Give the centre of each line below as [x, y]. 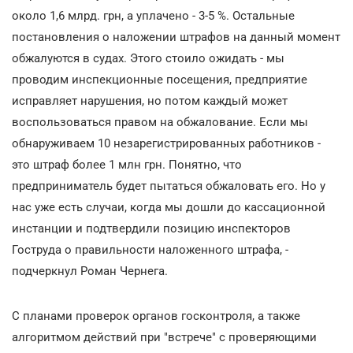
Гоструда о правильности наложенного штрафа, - [150, 249]
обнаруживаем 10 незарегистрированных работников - [166, 143]
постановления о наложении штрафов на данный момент [176, 37]
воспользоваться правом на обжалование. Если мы [160, 122]
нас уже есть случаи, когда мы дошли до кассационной [169, 207]
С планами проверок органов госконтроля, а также [156, 316]
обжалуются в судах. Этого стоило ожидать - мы [148, 58]
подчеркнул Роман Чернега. [90, 271]
